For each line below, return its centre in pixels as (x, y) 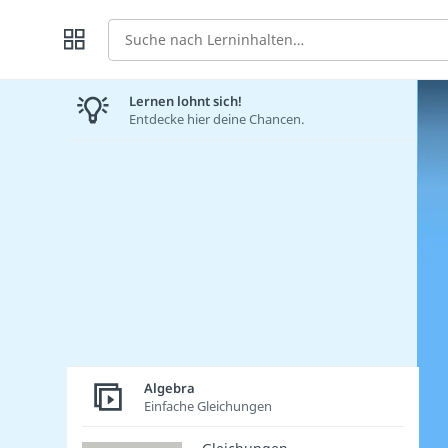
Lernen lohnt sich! (185, 100)
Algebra (169, 387)
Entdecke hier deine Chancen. (216, 118)
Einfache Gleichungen (208, 405)
